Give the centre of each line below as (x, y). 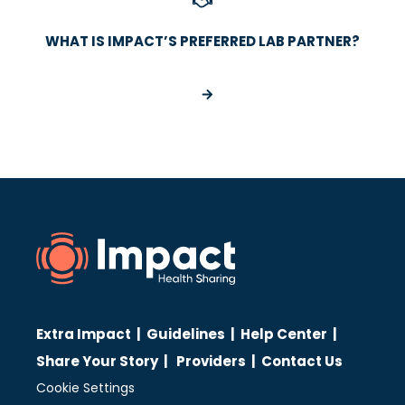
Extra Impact (84, 334)
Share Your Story (97, 361)
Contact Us (302, 361)
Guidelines (186, 334)
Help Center (284, 334)
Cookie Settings (85, 387)
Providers (211, 361)
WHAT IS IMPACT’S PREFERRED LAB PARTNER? (202, 41)
